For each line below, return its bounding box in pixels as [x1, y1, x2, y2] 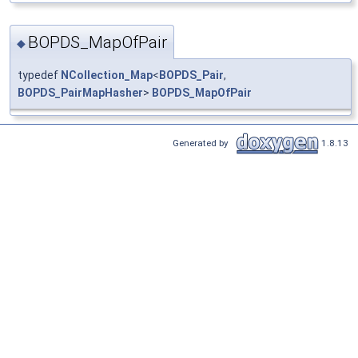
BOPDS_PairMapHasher [18, 86, 143, 100]
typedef [18, 69, 61, 82]
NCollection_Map [61, 69, 153, 82]
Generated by [173, 137, 233, 149]
